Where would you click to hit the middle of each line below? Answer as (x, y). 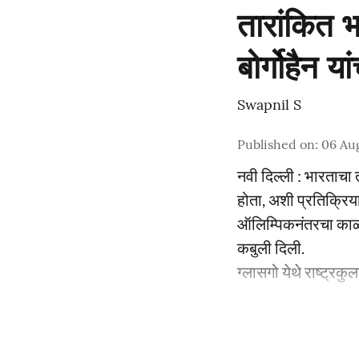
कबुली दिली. (271, 248)
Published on (276, 144)
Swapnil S (269, 105)
